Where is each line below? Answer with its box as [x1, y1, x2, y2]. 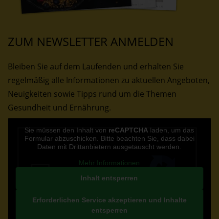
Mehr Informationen [79, 159, 140, 167]
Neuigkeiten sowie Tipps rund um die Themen [8, 88, 176, 100]
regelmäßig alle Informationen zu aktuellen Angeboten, [8, 75, 210, 86]
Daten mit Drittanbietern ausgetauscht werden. [37, 143, 182, 151]
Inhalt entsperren [81, 174, 138, 182]
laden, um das [148, 126, 195, 134]
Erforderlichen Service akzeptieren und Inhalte [32, 196, 187, 204]
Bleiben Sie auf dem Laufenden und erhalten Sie [8, 61, 184, 72]
